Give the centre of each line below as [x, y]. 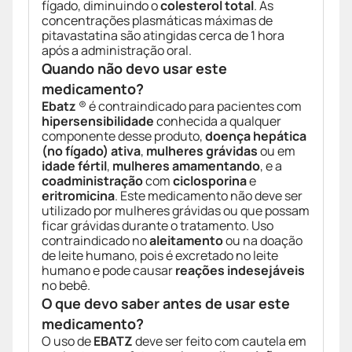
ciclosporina [210, 181]
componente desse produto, [123, 136]
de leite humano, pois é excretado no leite [160, 256]
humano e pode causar [108, 271]
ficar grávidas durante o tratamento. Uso [158, 226]
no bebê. [66, 286]
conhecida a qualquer [218, 121]
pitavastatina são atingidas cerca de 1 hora [163, 36]
